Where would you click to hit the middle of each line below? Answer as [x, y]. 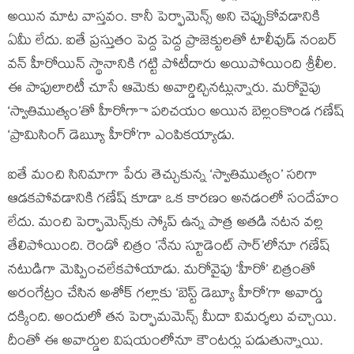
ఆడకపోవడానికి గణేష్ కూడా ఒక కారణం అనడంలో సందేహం [173, 201]
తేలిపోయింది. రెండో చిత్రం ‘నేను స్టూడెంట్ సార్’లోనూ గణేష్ [169, 248]
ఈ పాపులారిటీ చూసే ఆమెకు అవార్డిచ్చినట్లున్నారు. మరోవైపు [164, 90]
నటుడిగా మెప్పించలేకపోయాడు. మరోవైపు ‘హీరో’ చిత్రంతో [162, 272]
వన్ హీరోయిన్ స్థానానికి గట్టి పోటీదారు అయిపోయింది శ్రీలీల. [172, 66]
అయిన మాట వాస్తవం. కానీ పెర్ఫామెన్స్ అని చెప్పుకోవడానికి [164, 19]
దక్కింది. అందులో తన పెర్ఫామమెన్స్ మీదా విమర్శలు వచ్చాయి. [172, 319]
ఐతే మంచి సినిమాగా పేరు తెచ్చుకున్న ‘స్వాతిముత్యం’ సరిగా [163, 177]
